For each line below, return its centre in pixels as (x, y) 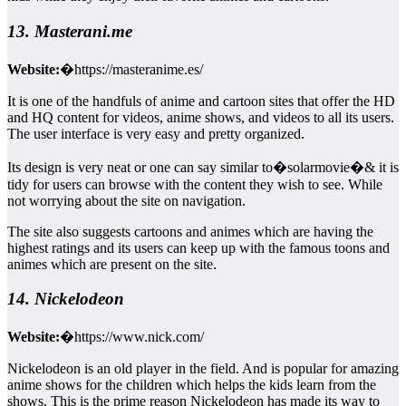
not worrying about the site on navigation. (126, 200)
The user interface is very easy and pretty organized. (156, 133)
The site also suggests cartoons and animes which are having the (190, 231)
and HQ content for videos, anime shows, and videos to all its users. (201, 117)
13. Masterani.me (70, 32)
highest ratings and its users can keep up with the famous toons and (198, 247)
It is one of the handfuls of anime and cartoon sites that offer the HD (201, 101)
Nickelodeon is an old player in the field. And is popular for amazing (203, 369)
